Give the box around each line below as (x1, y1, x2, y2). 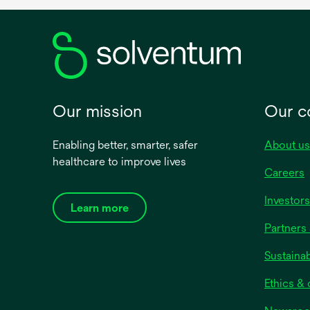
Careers (264, 166, 304, 179)
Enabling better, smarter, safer (53, 138, 198, 152)
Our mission (53, 101, 142, 120)
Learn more (71, 201, 129, 215)
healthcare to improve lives (53, 155, 186, 168)
